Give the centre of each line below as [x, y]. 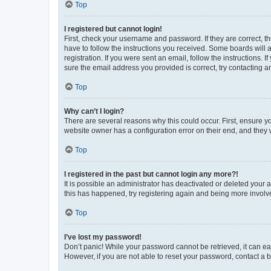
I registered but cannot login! [113, 29]
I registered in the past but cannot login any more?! [151, 174]
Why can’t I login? [94, 111]
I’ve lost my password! [103, 237]
